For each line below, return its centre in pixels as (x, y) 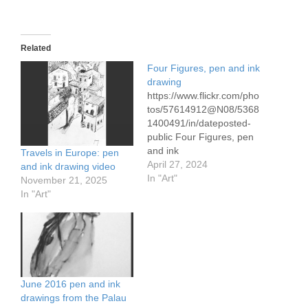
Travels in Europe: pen (70, 152)
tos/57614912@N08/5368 (203, 109)
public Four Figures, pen (200, 136)
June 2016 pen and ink (70, 284)
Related (36, 48)
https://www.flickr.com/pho (203, 95)
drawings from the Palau (74, 297)
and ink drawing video (68, 166)
